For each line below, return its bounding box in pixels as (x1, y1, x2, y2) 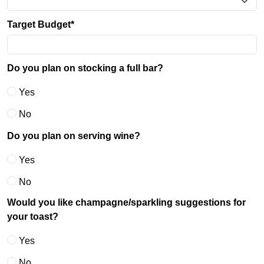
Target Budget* (7, 19, 74, 29)
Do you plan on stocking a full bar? (7, 62, 163, 73)
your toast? (7, 211, 58, 222)
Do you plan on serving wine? (7, 130, 140, 141)
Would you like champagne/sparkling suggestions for (7, 197, 246, 207)
